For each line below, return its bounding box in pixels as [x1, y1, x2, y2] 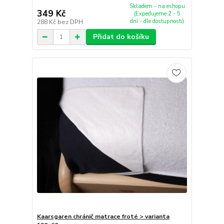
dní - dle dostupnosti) [130, 17, 184, 25]
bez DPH [57, 18, 83, 26]
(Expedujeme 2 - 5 [133, 9, 180, 17]
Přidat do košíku [92, 32, 149, 42]
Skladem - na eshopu [129, 2, 185, 10]
